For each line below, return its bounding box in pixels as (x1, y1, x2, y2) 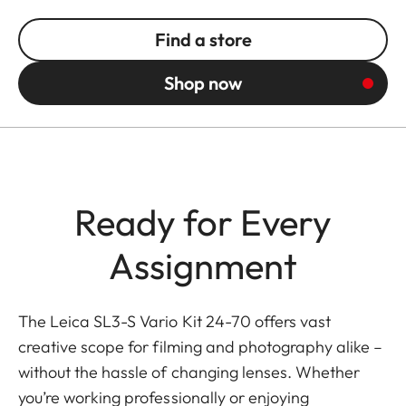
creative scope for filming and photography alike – (18, 335, 383, 357)
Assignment (109, 242, 297, 288)
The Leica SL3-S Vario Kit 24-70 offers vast (18, 310, 332, 332)
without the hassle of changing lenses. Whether (18, 361, 361, 382)
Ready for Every (74, 198, 332, 245)
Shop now (164, 71, 242, 94)
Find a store (154, 27, 252, 51)
